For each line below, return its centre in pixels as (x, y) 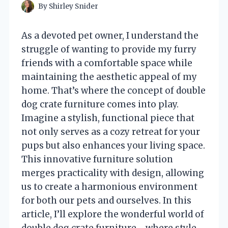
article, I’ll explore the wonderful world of (113, 214)
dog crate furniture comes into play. (100, 104)
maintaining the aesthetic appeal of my (109, 77)
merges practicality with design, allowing (113, 173)
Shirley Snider (74, 6)
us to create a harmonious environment (109, 187)
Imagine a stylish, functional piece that (108, 118)
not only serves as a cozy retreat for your (111, 132)
